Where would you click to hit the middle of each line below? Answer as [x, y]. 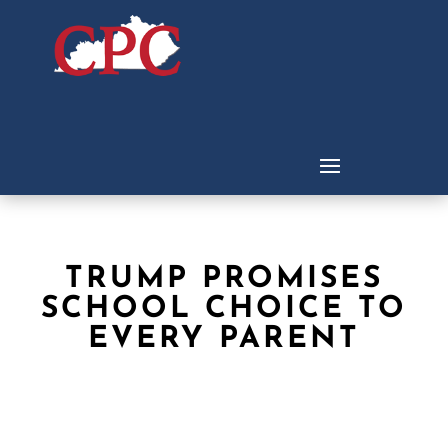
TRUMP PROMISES [224, 280]
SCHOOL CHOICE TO [224, 310]
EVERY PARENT [224, 340]
